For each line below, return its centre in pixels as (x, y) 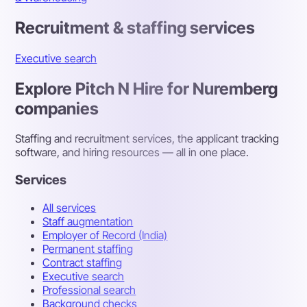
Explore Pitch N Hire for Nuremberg (147, 88)
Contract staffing (83, 262)
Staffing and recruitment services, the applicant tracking (147, 139)
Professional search (89, 290)
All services (70, 207)
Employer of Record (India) (105, 235)
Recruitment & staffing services (135, 27)
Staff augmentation (88, 221)
